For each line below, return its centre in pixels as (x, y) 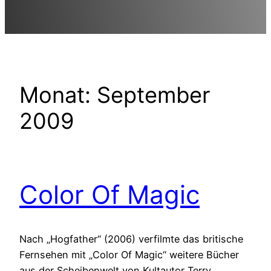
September (153, 95)
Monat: (58, 95)
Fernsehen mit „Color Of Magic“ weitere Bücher (129, 254)
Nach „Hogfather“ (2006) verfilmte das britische (131, 239)
